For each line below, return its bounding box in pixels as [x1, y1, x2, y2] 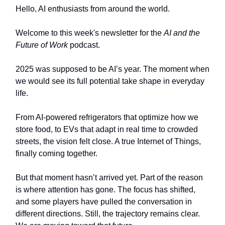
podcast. [68, 41, 100, 49]
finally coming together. [16, 149, 97, 158]
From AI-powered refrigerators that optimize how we [16, 113, 198, 122]
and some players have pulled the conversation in [16, 197, 192, 206]
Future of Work [16, 41, 68, 49]
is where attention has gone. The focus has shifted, [16, 185, 195, 194]
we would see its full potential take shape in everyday [16, 77, 204, 85]
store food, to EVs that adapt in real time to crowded [16, 125, 198, 134]
